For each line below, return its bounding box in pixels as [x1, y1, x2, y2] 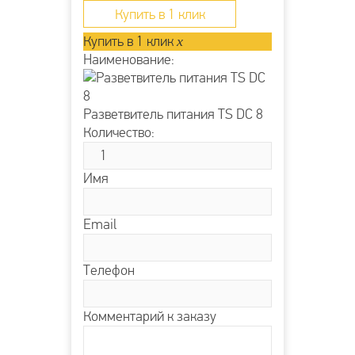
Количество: [83, 124, 155, 142]
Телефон [83, 262, 135, 280]
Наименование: [83, 52, 174, 69]
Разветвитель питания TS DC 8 [83, 106, 263, 124]
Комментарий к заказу [83, 308, 216, 326]
